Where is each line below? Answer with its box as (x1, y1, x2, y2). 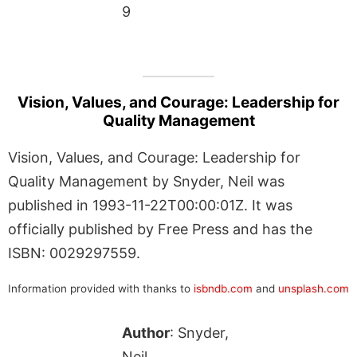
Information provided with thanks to (8, 281, 194, 295)
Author (121, 324, 170, 341)
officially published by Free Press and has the (8, 220, 312, 237)
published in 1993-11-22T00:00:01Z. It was (8, 196, 292, 214)
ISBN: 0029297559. (8, 244, 140, 261)
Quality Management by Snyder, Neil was (8, 172, 284, 190)
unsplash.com (278, 281, 349, 295)
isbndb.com (194, 281, 253, 295)
